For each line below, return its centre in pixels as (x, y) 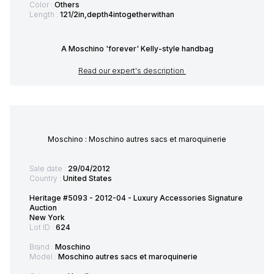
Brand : (42, 247)
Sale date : (49, 169)
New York (47, 218)
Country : (46, 179)
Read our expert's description (132, 71)
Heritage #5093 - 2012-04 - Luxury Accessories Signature (136, 198)
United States (87, 179)
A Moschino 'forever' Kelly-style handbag (137, 49)
